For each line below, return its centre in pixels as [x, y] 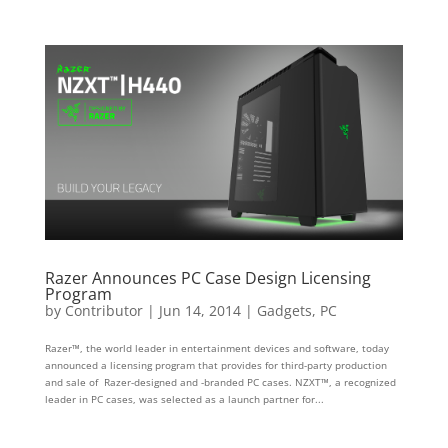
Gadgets [284, 311]
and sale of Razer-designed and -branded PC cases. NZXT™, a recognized [220, 382]
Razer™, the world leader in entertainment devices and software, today [216, 348]
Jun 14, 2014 [199, 311]
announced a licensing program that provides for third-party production [215, 365]
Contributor [103, 311]
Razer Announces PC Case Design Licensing [207, 278]
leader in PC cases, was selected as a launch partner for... [184, 399]
